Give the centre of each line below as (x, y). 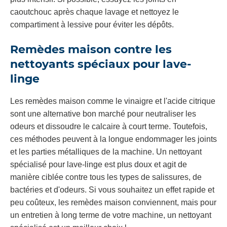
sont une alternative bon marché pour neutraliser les (103, 113)
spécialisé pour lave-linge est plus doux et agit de (99, 164)
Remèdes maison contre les (91, 50)
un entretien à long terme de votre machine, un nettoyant (111, 215)
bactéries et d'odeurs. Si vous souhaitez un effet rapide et (112, 190)
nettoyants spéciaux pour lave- (101, 64)
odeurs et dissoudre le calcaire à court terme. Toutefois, (109, 126)
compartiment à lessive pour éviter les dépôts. (92, 25)
